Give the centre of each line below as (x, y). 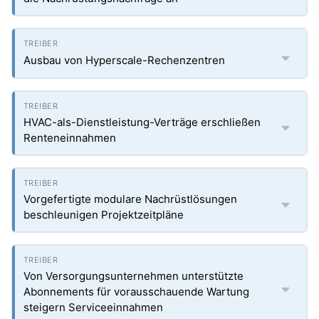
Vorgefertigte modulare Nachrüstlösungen (130, 199)
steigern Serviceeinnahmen (93, 307)
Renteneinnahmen (70, 138)
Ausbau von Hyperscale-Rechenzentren (124, 60)
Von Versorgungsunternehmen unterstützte (134, 276)
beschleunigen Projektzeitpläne (104, 215)
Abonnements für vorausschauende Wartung (136, 292)
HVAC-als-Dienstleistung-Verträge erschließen (142, 122)
